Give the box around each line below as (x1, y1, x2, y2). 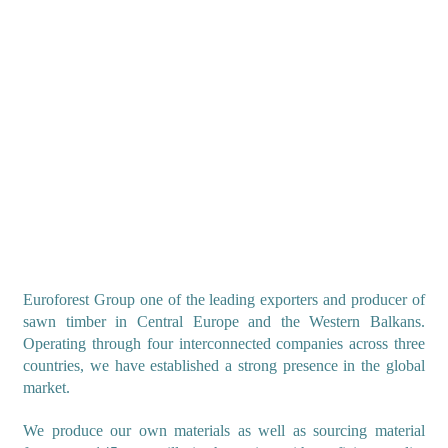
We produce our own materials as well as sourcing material (23, 421, 425, 439)
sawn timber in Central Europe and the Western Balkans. (23, 312, 425, 330)
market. (23, 378, 70, 396)
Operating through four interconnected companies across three (23, 334, 425, 352)
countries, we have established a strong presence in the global (23, 356, 425, 374)
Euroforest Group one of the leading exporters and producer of (23, 290, 425, 308)
